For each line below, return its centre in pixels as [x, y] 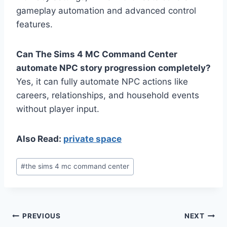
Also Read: [40, 139]
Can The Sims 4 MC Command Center [97, 54]
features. [34, 25]
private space [92, 139]
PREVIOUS [42, 216]
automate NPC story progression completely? [113, 68]
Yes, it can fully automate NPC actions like [102, 82]
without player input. [58, 109]
